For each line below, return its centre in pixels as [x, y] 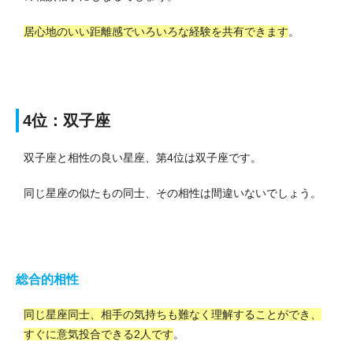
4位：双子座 [67, 121]
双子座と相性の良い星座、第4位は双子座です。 [143, 158]
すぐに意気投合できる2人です [98, 334]
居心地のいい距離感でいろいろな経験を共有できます [156, 32]
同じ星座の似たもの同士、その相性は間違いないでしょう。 [173, 193]
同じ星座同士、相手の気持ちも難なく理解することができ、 [173, 315]
